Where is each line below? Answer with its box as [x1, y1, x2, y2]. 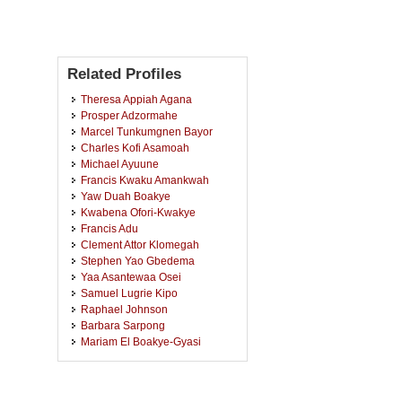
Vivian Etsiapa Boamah [81, 352, 195, 363]
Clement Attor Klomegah [81, 239, 199, 250]
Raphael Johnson [81, 303, 168, 315]
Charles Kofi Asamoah [81, 142, 189, 153]
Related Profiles [67, 66, 181, 83]
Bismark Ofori [81, 384, 146, 396]
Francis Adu [81, 223, 138, 234]
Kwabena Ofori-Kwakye [81, 206, 196, 218]
